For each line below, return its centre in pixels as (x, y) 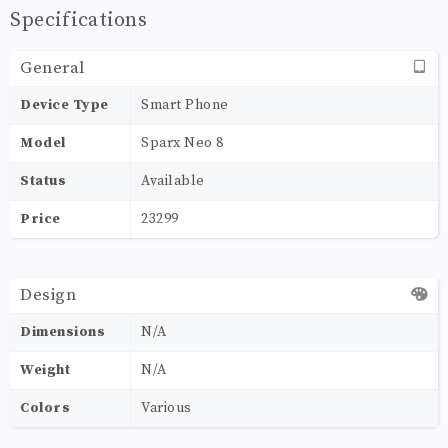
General (52, 67)
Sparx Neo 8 (182, 142)
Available (173, 180)
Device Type (64, 104)
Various (166, 407)
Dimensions (62, 331)
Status (43, 180)
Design (48, 294)
